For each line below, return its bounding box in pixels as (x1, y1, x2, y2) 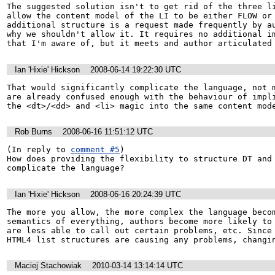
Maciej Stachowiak (15, 261, 82, 271)
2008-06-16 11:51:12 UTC (63, 127, 153, 137)
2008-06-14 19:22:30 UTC (90, 64, 181, 74)
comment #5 (71, 145, 120, 155)
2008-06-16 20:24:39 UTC (90, 189, 181, 199)
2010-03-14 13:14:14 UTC (92, 261, 183, 271)
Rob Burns (15, 127, 52, 137)
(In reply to (7, 145, 71, 155)
